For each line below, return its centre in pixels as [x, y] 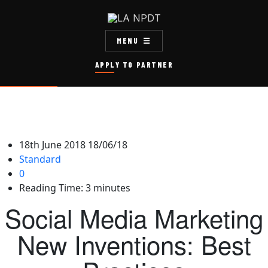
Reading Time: [51, 188]
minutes [112, 188]
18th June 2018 [52, 145]
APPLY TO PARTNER [134, 64]
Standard [40, 159]
